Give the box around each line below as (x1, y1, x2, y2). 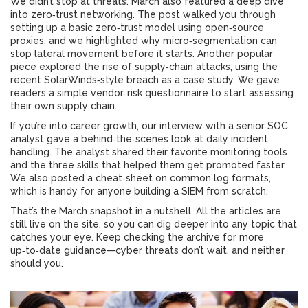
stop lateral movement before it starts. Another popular (10, 48, 273, 59)
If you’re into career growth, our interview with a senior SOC (10, 120, 288, 131)
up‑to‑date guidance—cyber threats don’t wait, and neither (10, 245, 285, 256)
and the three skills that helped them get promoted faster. (10, 159, 286, 170)
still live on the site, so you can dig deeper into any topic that (10, 219, 297, 230)
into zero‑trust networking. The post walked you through (10, 9, 276, 20)
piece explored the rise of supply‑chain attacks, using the (10, 61, 278, 72)
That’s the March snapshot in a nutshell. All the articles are (10, 206, 281, 217)
